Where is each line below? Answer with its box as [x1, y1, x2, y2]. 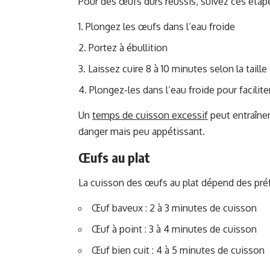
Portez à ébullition [89, 42, 168, 54]
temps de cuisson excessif [92, 109, 208, 122]
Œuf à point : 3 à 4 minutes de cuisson [92, 223, 257, 236]
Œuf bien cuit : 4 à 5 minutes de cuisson [92, 244, 265, 257]
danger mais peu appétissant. [78, 125, 205, 138]
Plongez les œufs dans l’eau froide [86, 20, 235, 33]
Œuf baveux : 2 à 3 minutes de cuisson [92, 202, 257, 215]
